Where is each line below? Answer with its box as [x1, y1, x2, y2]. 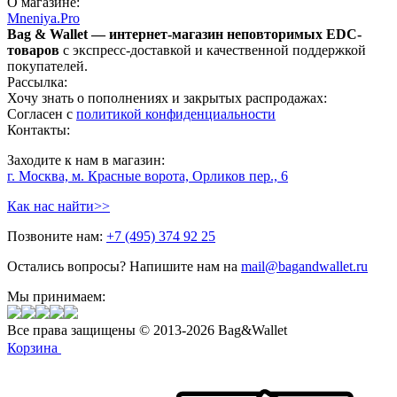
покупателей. [7, 58, 88, 74]
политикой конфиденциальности [76, 106, 276, 122]
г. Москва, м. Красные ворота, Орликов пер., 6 [7, 168, 288, 184]
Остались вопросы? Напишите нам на [7, 259, 241, 275]
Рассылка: [7, 74, 67, 90]
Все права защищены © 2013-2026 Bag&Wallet [7, 323, 287, 339]
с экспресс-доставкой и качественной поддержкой [59, 43, 366, 58]
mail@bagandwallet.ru [241, 259, 368, 275]
